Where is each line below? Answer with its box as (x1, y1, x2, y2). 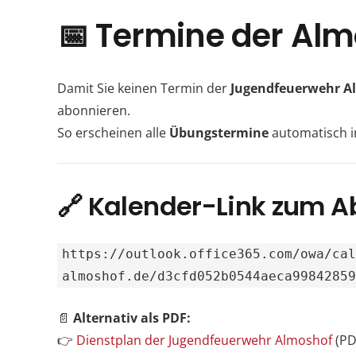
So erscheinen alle (57, 123, 169, 141)
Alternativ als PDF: (73, 308, 191, 327)
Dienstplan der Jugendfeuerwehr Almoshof (76, 331, 332, 349)
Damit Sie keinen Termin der (57, 79, 230, 97)
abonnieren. (57, 101, 130, 119)
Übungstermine (169, 123, 272, 141)
